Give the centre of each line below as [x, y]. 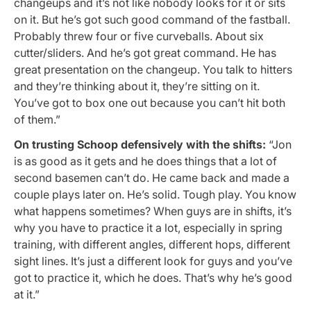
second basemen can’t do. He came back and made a [152, 177]
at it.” [27, 294]
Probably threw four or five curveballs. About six [139, 36]
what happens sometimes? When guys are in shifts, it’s [153, 211]
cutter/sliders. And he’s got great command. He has [145, 53]
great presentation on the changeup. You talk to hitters [153, 70]
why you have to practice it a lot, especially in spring [148, 227]
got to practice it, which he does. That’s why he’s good [153, 277]
